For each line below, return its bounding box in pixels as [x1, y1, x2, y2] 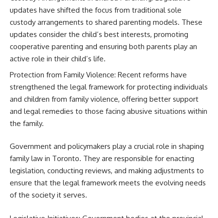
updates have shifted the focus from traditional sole [10, 5, 182, 15]
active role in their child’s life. [10, 54, 106, 63]
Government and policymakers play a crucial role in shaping [10, 142, 204, 151]
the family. [10, 118, 44, 128]
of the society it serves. [10, 190, 87, 200]
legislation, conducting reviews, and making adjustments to [10, 166, 204, 175]
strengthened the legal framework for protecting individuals [10, 82, 208, 91]
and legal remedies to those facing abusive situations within [10, 106, 207, 116]
